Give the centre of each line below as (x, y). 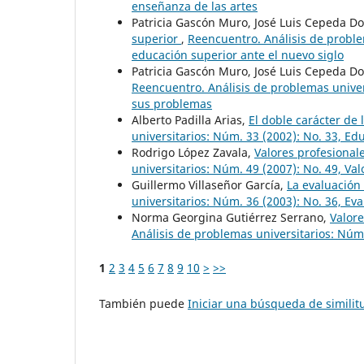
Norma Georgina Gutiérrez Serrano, (231, 217)
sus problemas (172, 103)
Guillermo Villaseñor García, (209, 184)
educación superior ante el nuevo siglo (238, 54)
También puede (143, 303)
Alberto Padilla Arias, (190, 119)
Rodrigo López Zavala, (193, 152)
